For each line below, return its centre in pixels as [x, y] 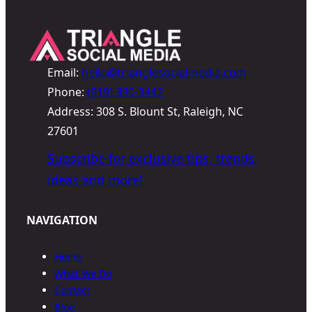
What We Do [83, 273]
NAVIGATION [62, 220]
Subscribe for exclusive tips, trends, [153, 158]
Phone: [67, 92]
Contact [72, 290]
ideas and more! [95, 179]
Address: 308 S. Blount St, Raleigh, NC [145, 111]
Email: [64, 72]
